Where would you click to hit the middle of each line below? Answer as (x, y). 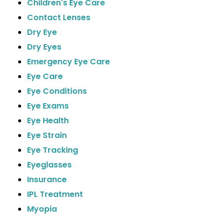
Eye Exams (48, 106)
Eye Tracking (53, 150)
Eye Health (48, 121)
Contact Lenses (59, 17)
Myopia (42, 209)
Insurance (47, 179)
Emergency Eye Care (69, 62)
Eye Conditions (57, 91)
